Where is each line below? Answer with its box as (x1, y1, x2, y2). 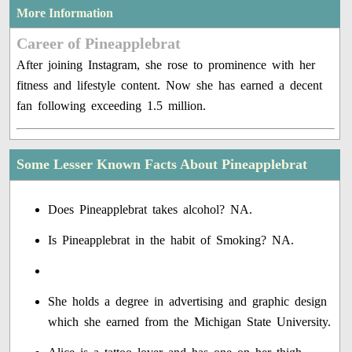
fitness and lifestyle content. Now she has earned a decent (16, 79, 323, 93)
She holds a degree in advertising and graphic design (48, 295, 328, 309)
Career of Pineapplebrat (16, 35, 181, 53)
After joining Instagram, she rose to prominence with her (16, 58, 316, 72)
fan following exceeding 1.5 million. (16, 99, 207, 113)
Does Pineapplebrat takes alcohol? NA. (48, 203, 253, 217)
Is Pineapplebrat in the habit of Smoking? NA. (48, 233, 295, 247)
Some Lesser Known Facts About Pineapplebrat (16, 156, 308, 173)
